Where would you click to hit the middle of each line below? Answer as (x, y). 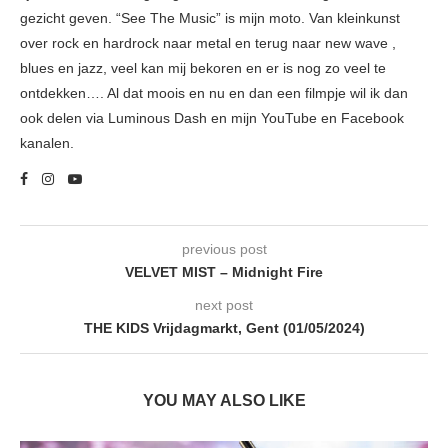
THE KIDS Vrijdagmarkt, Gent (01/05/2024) (224, 328)
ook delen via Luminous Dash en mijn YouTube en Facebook (212, 118)
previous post (224, 249)
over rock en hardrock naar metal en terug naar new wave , (208, 43)
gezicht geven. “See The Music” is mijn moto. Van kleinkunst (210, 18)
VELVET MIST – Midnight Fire (224, 272)
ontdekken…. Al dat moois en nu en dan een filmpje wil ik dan (214, 93)
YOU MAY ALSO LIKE (224, 401)
